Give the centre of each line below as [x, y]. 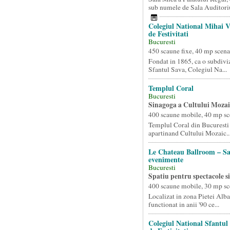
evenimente [166, 159]
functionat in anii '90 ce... [184, 204]
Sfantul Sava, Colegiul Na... [187, 69]
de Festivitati [168, 34]
